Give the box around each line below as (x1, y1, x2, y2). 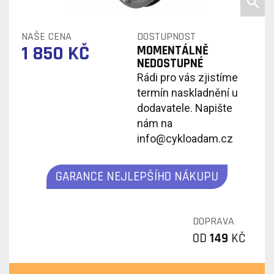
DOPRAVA (193, 214, 234, 228)
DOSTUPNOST (137, 29, 196, 43)
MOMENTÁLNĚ (137, 42, 209, 59)
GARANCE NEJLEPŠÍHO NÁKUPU (56, 168, 218, 185)
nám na (137, 117, 172, 130)
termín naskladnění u (137, 86, 238, 99)
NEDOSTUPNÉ (137, 55, 203, 72)
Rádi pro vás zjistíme (137, 71, 238, 84)
